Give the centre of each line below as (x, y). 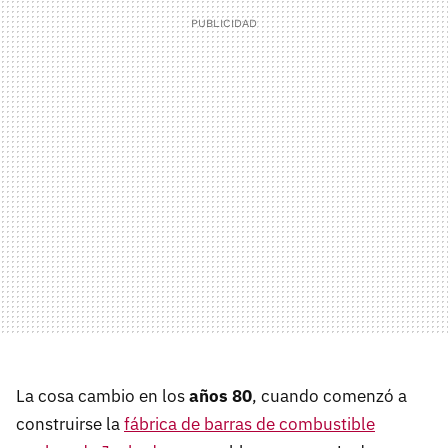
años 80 (220, 395)
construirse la (70, 423)
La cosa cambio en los (102, 395)
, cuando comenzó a (329, 395)
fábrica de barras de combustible (249, 423)
